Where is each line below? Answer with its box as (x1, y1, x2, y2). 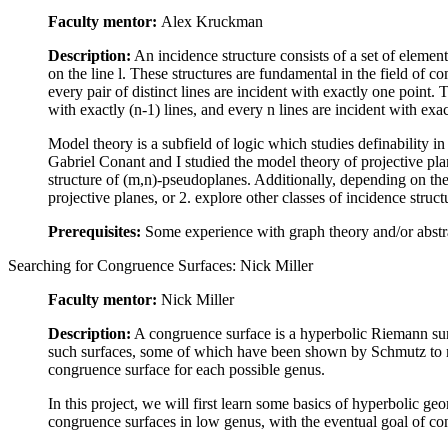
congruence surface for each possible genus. (48, 361, 325, 379)
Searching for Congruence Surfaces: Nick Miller (8, 257, 313, 275)
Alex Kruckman (161, 13, 263, 31)
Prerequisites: (48, 223, 141, 241)
